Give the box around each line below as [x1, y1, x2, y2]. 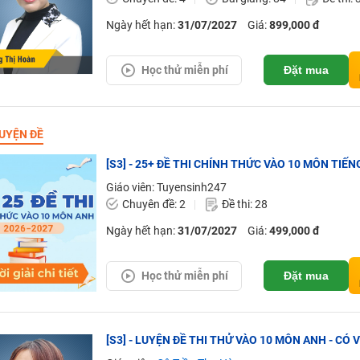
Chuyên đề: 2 [121, 198, 186, 211]
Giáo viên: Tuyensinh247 [105, 181, 227, 194]
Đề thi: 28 [221, 198, 268, 211]
